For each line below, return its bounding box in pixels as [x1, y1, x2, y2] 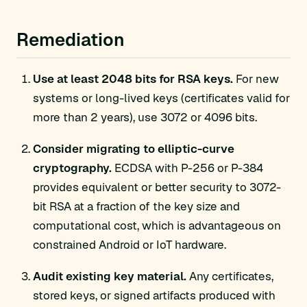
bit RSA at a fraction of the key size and [33, 199, 240, 214]
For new [233, 71, 279, 86]
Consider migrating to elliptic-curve [33, 141, 234, 156]
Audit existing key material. [33, 269, 186, 284]
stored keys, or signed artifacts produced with [33, 288, 275, 303]
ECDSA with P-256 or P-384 [112, 160, 263, 175]
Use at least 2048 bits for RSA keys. [33, 71, 233, 86]
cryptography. [33, 160, 112, 175]
